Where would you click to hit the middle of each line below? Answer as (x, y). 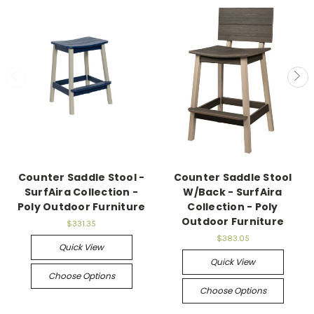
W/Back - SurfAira (233, 192)
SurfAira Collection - (81, 192)
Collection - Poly (233, 207)
